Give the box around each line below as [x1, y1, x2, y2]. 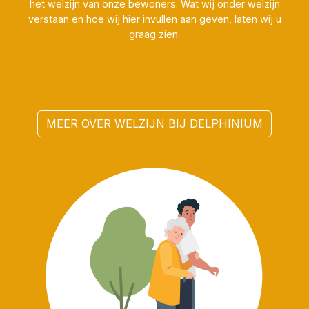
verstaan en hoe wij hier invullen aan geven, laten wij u [28, 13, 281, 26]
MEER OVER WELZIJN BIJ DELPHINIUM [46, 116, 263, 130]
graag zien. [129, 28, 180, 41]
